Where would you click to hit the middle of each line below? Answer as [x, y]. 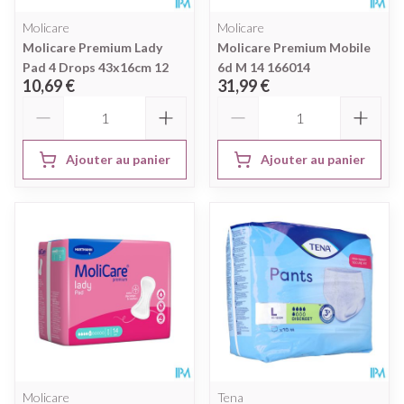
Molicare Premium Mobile [294, 47]
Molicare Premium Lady [92, 47]
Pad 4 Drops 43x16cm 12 [96, 67]
